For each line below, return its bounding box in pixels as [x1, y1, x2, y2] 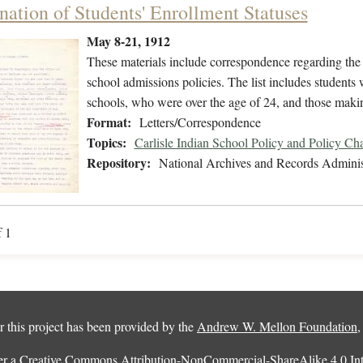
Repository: [86, 153, 151, 173]
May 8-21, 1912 [86, 32, 170, 51]
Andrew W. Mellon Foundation [197, 318, 357, 335]
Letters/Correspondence [139, 113, 261, 131]
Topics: [86, 133, 126, 152]
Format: [86, 113, 131, 132]
